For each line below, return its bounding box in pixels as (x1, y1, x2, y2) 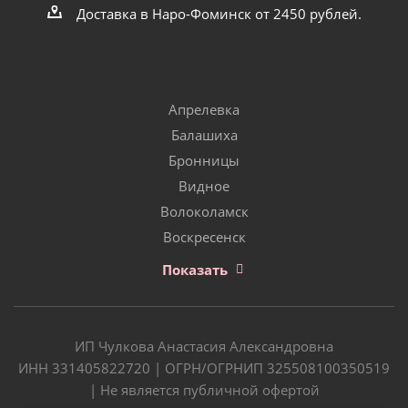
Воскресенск (162, 227, 246, 246)
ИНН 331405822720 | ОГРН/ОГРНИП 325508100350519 (18, 358, 390, 377)
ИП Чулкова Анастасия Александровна (75, 336, 333, 355)
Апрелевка (168, 99, 240, 118)
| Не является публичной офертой (88, 380, 320, 399)
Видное (178, 176, 229, 195)
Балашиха (170, 125, 238, 144)
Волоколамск (159, 201, 249, 220)
